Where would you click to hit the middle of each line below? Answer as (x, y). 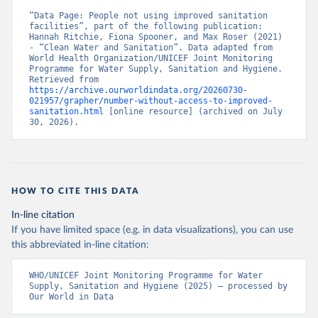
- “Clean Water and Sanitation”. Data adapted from (151, 48)
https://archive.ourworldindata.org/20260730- (138, 91)
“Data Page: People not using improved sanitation (148, 16)
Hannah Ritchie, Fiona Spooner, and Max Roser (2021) (156, 37)
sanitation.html (66, 112)
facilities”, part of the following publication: (146, 27)
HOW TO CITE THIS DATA (76, 191)
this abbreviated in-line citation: (80, 245)
